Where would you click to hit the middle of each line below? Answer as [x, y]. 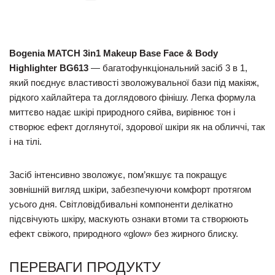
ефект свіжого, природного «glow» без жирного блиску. [124, 234]
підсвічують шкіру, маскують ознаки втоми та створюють [129, 219]
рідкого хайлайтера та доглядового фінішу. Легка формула [132, 97]
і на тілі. [25, 141]
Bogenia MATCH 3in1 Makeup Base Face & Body [114, 53]
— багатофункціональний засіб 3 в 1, [168, 68]
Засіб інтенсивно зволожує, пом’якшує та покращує [118, 175]
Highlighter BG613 [49, 68]
